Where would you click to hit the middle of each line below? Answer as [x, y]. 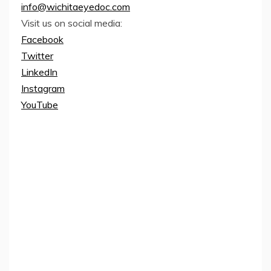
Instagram [43, 88]
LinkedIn [39, 72]
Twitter [37, 55]
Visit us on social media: [72, 23]
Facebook [42, 39]
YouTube [40, 104]
